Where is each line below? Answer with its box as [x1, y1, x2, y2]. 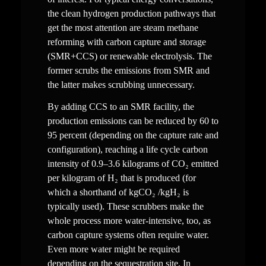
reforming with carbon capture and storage [47, 37, 206, 47]
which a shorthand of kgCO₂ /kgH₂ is [47, 187, 189, 198]
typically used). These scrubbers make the [47, 201, 204, 212]
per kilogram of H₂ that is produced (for [47, 173, 196, 183]
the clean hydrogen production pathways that [47, 8, 216, 19]
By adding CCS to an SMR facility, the [47, 102, 194, 112]
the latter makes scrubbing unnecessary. [47, 80, 195, 90]
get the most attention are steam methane [47, 23, 198, 33]
